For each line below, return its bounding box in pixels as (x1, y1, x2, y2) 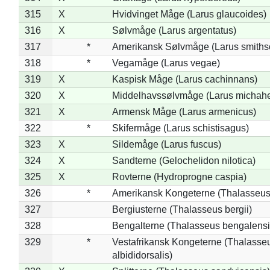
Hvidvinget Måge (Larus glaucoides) (111, 8, 266, 19)
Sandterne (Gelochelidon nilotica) (111, 155, 256, 166)
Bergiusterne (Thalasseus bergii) (111, 204, 252, 215)
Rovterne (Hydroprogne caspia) (111, 171, 246, 182)
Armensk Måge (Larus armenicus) (111, 106, 256, 117)
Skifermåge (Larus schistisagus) (111, 122, 249, 133)
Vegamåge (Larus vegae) (111, 57, 220, 68)
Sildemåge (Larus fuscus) (111, 139, 221, 149)
